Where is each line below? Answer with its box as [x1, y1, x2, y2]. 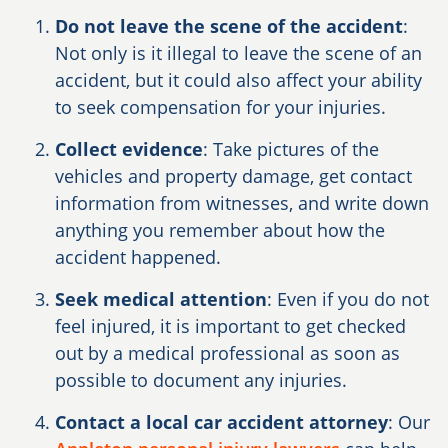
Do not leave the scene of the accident [55, 14, 403, 39]
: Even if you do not [267, 287, 429, 312]
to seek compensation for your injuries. [55, 95, 386, 120]
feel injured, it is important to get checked [55, 314, 406, 339]
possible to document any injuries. [55, 368, 347, 393]
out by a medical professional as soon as [55, 341, 400, 366]
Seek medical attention [55, 287, 267, 312]
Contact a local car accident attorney [55, 410, 388, 435]
